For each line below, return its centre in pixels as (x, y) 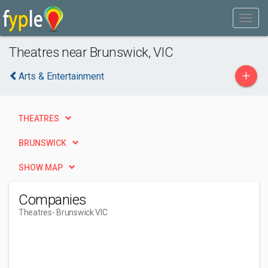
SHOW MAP (41, 167)
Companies (53, 200)
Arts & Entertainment (61, 76)
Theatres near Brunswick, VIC (91, 52)
